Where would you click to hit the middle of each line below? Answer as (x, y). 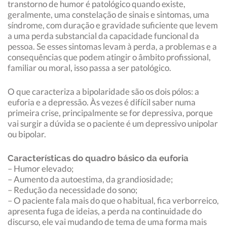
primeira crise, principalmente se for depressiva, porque (110, 113)
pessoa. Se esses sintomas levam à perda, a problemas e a (112, 47)
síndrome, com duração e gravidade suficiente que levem (113, 25)
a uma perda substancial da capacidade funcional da (103, 36)
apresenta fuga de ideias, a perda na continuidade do (105, 211)
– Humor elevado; (41, 169)
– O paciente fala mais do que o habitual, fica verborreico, (113, 201)
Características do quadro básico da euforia (98, 158)
